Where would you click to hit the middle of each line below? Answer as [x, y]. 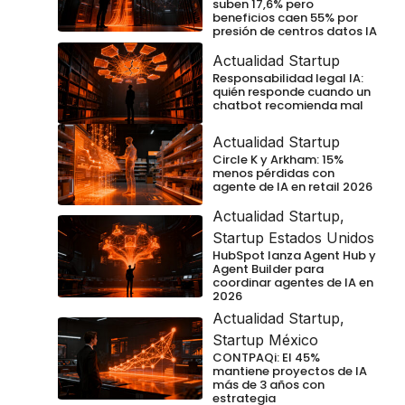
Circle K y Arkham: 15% [278, 159]
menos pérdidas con [273, 173]
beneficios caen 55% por [285, 17]
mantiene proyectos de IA [290, 372]
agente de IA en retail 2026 [292, 186]
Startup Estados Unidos [293, 238]
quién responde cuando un [292, 91]
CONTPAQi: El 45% [266, 358]
